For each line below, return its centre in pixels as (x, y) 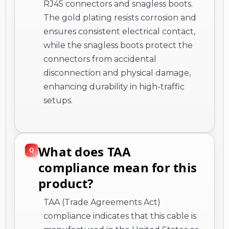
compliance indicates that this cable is (120, 216)
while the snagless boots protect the (118, 45)
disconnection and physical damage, (117, 73)
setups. (58, 100)
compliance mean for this (118, 167)
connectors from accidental (100, 59)
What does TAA (85, 151)
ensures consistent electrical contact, (119, 31)
